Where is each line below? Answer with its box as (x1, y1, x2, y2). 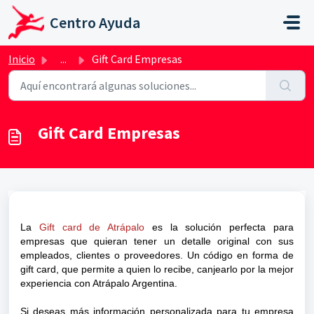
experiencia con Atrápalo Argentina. (20, 278, 177, 289)
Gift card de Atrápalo (39, 221, 145, 233)
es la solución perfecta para (144, 221, 294, 233)
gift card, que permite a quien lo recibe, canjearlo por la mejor (20, 264, 294, 275)
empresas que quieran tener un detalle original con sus (20, 235, 294, 247)
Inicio (8, 52, 35, 66)
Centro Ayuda (49, 13, 140, 32)
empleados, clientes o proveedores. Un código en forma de (20, 250, 294, 261)
